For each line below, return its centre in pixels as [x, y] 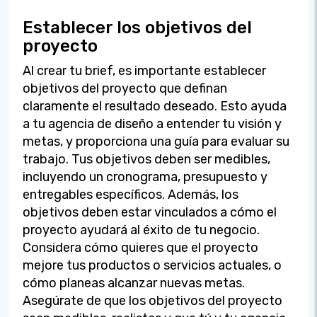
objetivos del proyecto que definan [125, 88]
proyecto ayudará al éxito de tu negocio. [141, 230]
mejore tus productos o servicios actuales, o [152, 265]
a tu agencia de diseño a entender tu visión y [152, 123]
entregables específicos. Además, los [131, 194]
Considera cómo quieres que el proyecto [140, 247]
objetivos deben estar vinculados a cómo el [150, 212]
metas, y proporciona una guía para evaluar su [156, 141]
